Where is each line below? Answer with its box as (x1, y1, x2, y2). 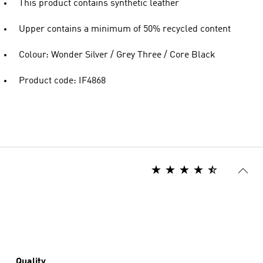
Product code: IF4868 (19, 76, 106, 86)
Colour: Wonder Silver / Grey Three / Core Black (19, 50, 215, 60)
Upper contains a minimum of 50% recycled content (19, 25, 231, 34)
